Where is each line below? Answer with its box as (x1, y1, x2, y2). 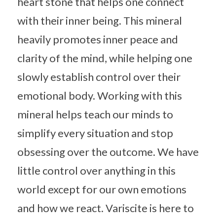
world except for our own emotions (17, 182, 186, 196)
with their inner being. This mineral (17, 13, 182, 27)
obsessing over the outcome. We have (17, 145, 199, 158)
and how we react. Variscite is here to (17, 201, 194, 215)
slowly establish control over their (17, 70, 181, 83)
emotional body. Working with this (17, 88, 182, 102)
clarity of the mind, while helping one (17, 51, 192, 65)
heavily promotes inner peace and (17, 32, 178, 46)
